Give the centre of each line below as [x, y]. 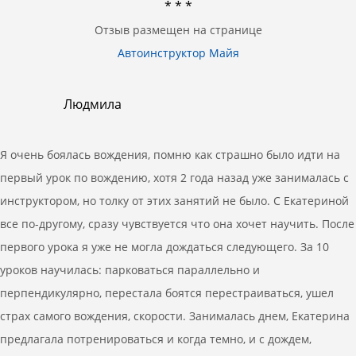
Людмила [93, 104]
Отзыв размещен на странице [178, 30]
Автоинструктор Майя [178, 53]
